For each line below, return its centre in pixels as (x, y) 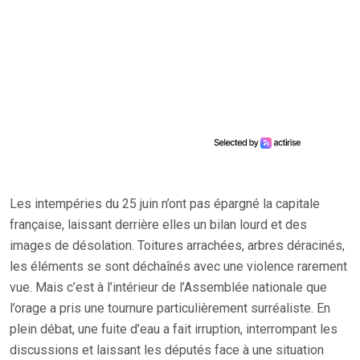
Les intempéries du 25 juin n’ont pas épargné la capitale (165, 203)
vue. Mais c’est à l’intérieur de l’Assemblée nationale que (168, 287)
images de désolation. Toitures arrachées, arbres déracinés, (177, 245)
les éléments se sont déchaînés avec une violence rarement (178, 266)
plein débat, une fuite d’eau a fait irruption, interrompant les (174, 329)
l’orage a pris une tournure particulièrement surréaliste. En (170, 308)
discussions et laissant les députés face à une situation (167, 350)
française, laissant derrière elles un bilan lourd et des (158, 224)
